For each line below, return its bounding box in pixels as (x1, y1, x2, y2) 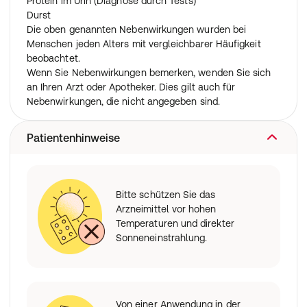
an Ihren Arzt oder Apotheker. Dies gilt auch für (27, 82, 236, 93)
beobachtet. (27, 53, 80, 64)
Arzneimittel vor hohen (116, 204, 217, 214)
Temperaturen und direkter (116, 218, 234, 229)
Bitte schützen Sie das (116, 189, 216, 200)
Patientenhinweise (27, 132, 120, 144)
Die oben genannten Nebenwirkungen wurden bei (27, 24, 247, 35)
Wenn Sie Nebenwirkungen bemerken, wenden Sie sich (27, 67, 271, 78)
